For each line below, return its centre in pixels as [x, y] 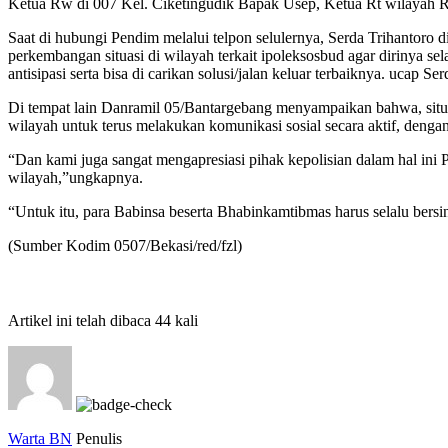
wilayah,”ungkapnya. [75, 177]
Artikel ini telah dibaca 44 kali [103, 320]
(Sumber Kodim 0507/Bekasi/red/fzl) [125, 245]
